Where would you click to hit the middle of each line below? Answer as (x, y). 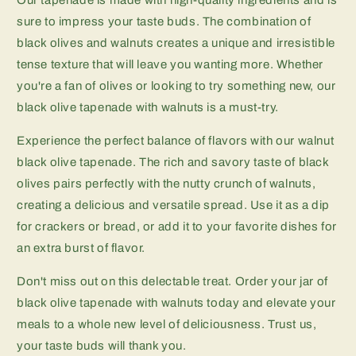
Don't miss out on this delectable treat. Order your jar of (172, 281)
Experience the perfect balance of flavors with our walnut (176, 140)
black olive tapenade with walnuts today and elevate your (176, 302)
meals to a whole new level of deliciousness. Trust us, (167, 324)
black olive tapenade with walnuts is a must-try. (148, 107)
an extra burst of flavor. (81, 248)
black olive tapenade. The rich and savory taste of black (173, 162)
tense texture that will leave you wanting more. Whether (170, 64)
